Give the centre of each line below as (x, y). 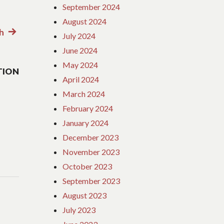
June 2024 (80, 50)
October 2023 (87, 166)
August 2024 (85, 21)
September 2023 (91, 180)
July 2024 (79, 35)
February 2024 (88, 108)
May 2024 (80, 64)
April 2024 (81, 79)
